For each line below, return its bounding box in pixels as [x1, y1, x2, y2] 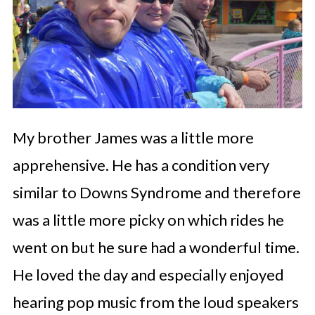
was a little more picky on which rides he [12, 210, 284, 229]
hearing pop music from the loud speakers [12, 292, 299, 311]
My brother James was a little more [12, 127, 254, 147]
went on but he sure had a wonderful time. [12, 237, 300, 257]
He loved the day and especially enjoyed [12, 264, 284, 284]
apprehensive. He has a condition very [12, 155, 269, 174]
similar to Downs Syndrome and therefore [12, 182, 301, 202]
